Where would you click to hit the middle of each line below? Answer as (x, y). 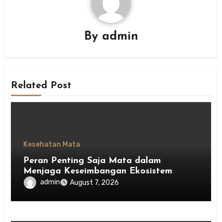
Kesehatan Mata (52, 144)
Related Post (41, 86)
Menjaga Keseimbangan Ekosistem (98, 171)
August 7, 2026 (95, 182)
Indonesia (44, 181)
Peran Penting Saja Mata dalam (92, 161)
